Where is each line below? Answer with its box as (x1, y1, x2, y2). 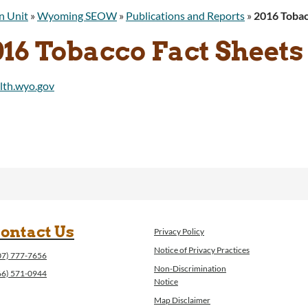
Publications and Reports (126, 9, 245, 22)
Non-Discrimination (154, 263, 226, 274)
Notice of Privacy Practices (154, 245, 250, 256)
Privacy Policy (154, 226, 204, 237)
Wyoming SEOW (37, 9, 117, 22)
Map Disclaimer (154, 295, 210, 306)
